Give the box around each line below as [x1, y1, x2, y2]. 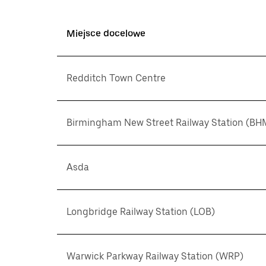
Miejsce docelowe [66, 28, 145, 39]
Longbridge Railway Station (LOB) [66, 206, 215, 217]
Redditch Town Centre [66, 72, 166, 84]
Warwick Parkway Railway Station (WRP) [66, 251, 243, 262]
